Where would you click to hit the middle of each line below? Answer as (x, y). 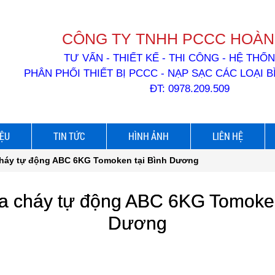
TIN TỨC (69, 136)
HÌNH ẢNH (149, 136)
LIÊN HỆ (228, 136)
